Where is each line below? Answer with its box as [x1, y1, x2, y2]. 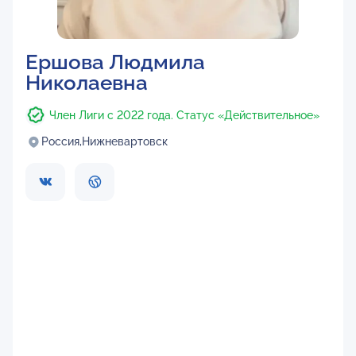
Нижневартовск [82, 135, 168, 148]
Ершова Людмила [25, 50, 205, 74]
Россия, [41, 135, 82, 148]
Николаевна [25, 71, 148, 95]
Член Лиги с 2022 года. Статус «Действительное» [49, 109, 319, 122]
